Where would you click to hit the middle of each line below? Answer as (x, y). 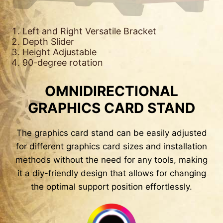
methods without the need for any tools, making (111, 160)
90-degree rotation (63, 63)
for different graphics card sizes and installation (111, 147)
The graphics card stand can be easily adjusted (111, 133)
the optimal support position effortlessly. (111, 187)
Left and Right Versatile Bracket (89, 31)
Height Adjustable (59, 52)
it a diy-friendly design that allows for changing (111, 173)
